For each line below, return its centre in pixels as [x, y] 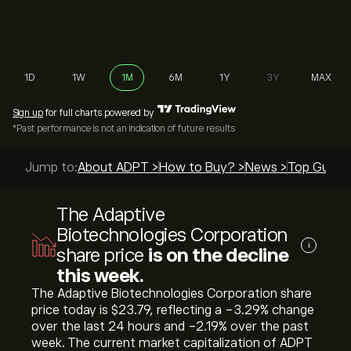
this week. [100, 275]
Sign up [28, 113]
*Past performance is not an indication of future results [124, 128]
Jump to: [51, 168]
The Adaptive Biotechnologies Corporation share [172, 294]
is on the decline [219, 255]
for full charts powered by [99, 113]
